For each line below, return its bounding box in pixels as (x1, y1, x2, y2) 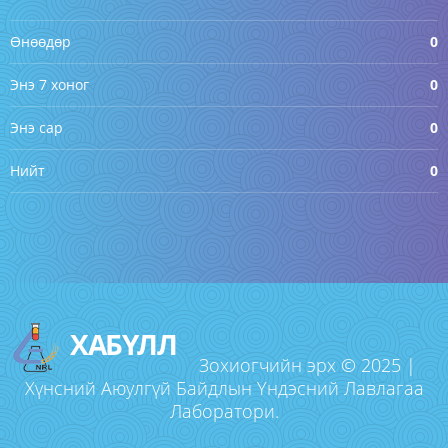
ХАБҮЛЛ (70, 324, 177, 363)
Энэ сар (10, 118, 63, 137)
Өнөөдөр (10, 32, 71, 51)
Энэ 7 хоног (10, 75, 89, 94)
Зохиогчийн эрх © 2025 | (198, 353, 416, 377)
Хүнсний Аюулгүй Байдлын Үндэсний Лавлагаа (24, 376, 424, 400)
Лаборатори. (169, 399, 279, 423)
